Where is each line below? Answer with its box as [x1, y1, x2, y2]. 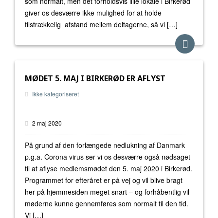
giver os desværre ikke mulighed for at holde [25, 8, 162, 18]
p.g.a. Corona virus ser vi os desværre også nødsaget [25, 152, 190, 162]
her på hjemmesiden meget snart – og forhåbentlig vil [25, 187, 189, 197]
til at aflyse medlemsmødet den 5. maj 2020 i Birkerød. [25, 163, 192, 173]
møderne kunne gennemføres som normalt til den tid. [25, 199, 188, 208]
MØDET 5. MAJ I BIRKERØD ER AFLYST [25, 73, 165, 84]
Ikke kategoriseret [32, 90, 79, 98]
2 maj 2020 [31, 119, 62, 127]
